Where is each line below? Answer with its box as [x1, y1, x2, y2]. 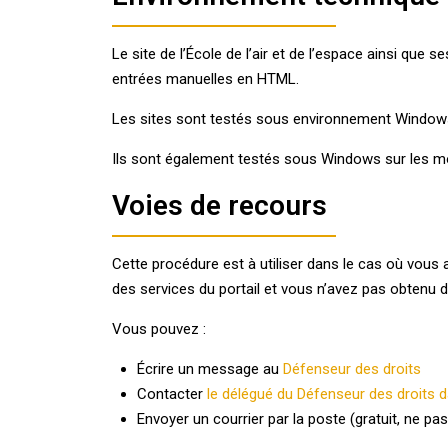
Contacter [137, 385, 207, 403]
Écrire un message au [137, 360, 283, 378]
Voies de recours [112, 189, 327, 222]
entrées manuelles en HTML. [112, 70, 299, 88]
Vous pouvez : [112, 320, 206, 338]
